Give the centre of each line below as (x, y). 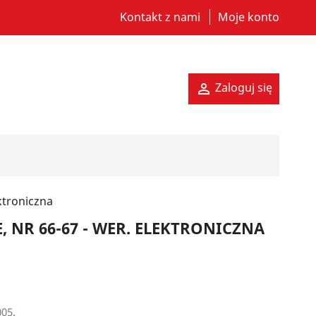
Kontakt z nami (160, 17)
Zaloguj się (244, 87)
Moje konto (248, 17)
